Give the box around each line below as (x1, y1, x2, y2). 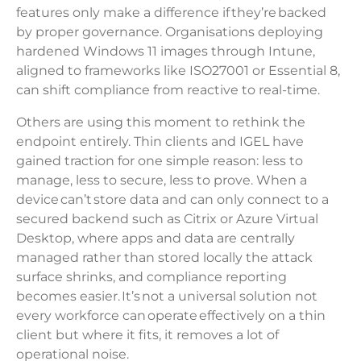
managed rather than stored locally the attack (16, 250, 313, 266)
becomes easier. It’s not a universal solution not (16, 288, 317, 305)
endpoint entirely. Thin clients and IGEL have (16, 134, 304, 150)
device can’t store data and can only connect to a (16, 192, 329, 208)
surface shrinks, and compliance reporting (16, 269, 287, 285)
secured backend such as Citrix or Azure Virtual (16, 211, 318, 227)
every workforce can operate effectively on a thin (16, 308, 326, 324)
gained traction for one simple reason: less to (16, 153, 303, 169)
